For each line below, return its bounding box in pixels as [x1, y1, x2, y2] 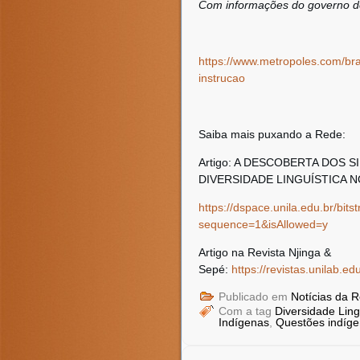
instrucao [198, 72, 245, 84]
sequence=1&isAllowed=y [198, 218, 328, 231]
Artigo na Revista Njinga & [198, 246, 331, 259]
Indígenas [219, 316, 269, 329]
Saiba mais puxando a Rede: [198, 128, 346, 141]
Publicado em [219, 290, 288, 303]
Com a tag [219, 305, 275, 317]
